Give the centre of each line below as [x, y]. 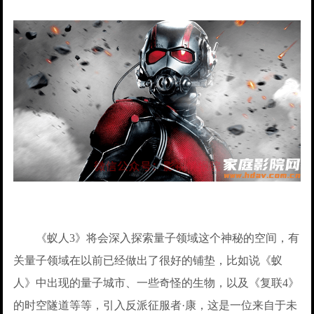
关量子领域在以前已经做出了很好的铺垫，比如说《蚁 [148, 260]
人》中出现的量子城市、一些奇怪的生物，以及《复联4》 [157, 282]
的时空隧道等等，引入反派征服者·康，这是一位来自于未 [156, 305]
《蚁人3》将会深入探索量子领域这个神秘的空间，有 [157, 238]
